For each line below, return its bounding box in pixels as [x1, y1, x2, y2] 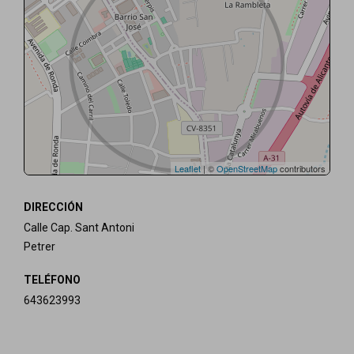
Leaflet [175, 162, 201, 175]
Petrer [24, 240, 55, 253]
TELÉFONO [24, 273, 81, 286]
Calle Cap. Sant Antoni [24, 221, 134, 234]
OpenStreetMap [217, 162, 277, 175]
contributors [277, 162, 326, 175]
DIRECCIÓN [24, 201, 83, 213]
